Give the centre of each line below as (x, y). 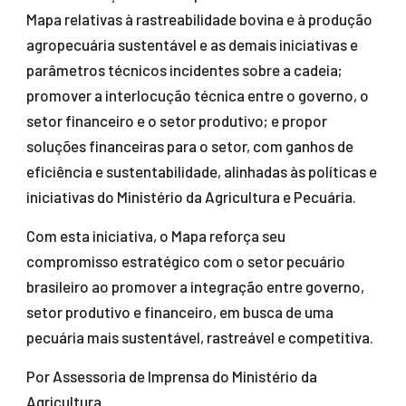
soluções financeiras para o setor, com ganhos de (189, 146)
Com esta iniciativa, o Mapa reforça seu (155, 236)
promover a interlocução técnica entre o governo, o (197, 96)
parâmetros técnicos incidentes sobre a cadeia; (184, 70)
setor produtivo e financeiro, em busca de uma (179, 312)
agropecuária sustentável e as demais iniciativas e (192, 45)
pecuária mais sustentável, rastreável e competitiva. (199, 338)
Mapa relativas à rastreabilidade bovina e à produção (199, 19)
